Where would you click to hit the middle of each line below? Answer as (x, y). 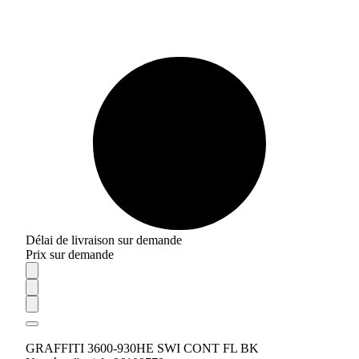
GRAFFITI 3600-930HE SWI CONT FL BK (142, 348)
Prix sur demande (70, 254)
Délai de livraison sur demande (104, 240)
